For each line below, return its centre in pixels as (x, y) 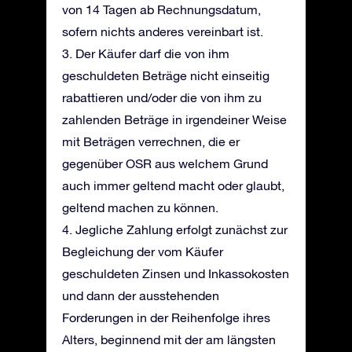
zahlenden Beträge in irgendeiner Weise (174, 119)
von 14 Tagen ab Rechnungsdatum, (161, 9)
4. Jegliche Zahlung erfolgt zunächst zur (175, 229)
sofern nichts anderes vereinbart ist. (163, 31)
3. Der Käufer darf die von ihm (146, 53)
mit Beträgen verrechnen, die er (151, 141)
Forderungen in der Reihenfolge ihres (166, 317)
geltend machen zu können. (140, 207)
